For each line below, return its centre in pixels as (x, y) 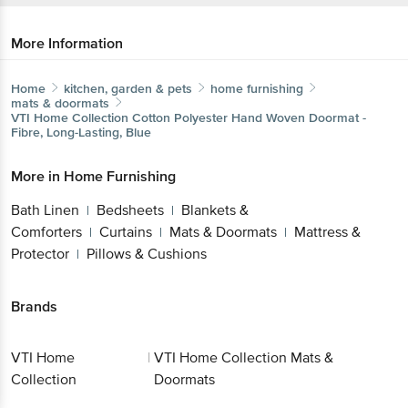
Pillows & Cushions (147, 254)
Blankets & (215, 210)
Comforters (46, 232)
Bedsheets (130, 210)
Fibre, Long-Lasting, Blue (81, 132)
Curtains (126, 232)
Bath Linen (45, 210)
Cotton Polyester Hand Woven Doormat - (249, 117)
